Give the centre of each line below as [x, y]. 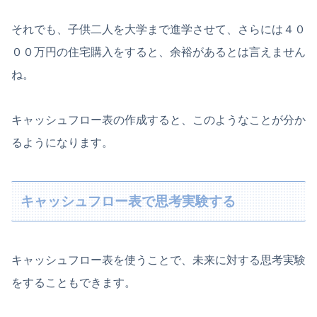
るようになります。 [62, 142]
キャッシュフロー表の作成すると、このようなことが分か [158, 120]
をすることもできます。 [74, 282]
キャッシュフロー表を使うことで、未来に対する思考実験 [158, 260]
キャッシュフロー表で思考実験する [128, 201]
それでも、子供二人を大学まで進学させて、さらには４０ [158, 29]
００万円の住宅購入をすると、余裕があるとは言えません [158, 52]
